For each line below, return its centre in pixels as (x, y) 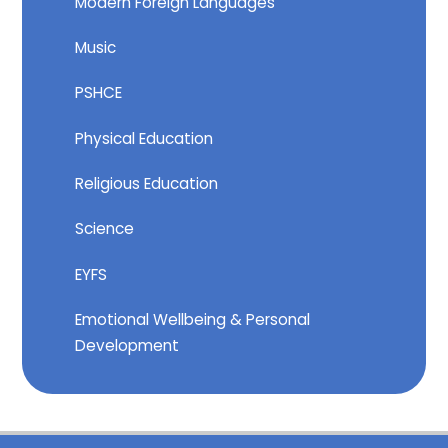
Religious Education (147, 184)
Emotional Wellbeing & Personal (193, 320)
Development (127, 346)
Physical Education (144, 138)
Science (105, 229)
